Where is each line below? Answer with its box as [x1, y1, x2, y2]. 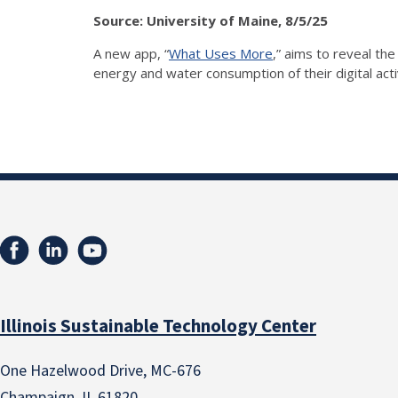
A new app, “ [93, 44, 169, 62]
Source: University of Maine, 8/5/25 [93, 11, 328, 29]
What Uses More [169, 44, 273, 62]
